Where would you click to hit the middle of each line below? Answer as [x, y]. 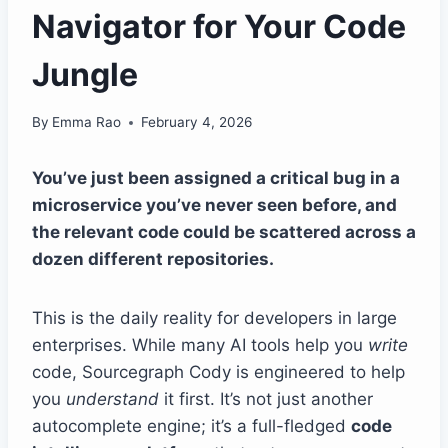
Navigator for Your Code [219, 26]
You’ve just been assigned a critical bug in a [216, 178]
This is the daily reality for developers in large [214, 318]
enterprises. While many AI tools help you [200, 345]
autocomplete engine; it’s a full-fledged [191, 426]
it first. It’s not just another [266, 399]
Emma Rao [87, 122]
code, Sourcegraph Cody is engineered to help [218, 372]
